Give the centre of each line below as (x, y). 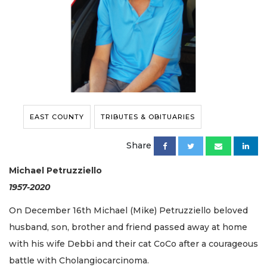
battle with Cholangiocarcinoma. (79, 260)
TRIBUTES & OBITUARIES (148, 117)
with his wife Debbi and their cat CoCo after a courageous (133, 243)
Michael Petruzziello (55, 171)
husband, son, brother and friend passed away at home (128, 227)
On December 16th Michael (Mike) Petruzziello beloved (128, 210)
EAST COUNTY (57, 117)
